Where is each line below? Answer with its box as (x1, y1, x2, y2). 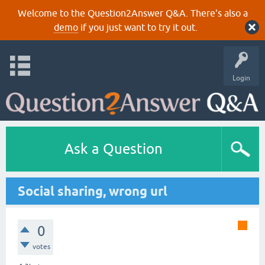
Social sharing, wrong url (18, 183, 167, 199)
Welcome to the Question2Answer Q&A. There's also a (17, 8, 248, 18)
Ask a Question (64, 141, 163, 157)
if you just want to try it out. (77, 22, 198, 33)
